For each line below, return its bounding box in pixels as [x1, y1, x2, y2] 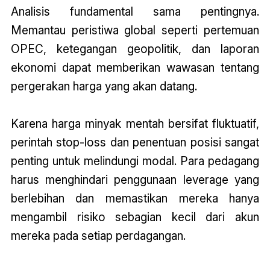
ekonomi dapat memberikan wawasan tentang [10, 60, 260, 75]
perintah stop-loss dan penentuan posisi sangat [10, 135, 260, 150]
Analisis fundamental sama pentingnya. [10, 4, 260, 19]
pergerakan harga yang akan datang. [10, 79, 197, 94]
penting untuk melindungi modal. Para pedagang [10, 154, 260, 169]
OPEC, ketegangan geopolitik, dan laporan [10, 42, 260, 57]
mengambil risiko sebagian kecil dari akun [10, 210, 260, 225]
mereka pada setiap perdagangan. [10, 228, 186, 243]
